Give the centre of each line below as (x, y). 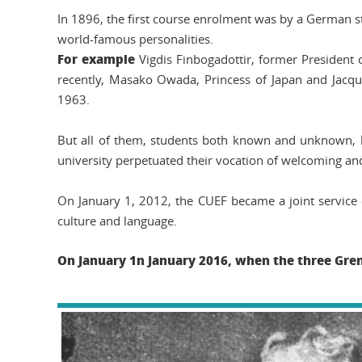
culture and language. (117, 221)
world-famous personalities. (135, 39)
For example (96, 59)
